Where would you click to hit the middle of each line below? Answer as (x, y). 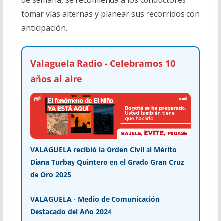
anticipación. (44, 27)
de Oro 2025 (50, 175)
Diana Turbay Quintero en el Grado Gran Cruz (107, 162)
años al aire (56, 79)
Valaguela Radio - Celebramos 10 (102, 63)
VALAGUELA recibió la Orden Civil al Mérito (103, 150)
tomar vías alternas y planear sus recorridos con (110, 14)
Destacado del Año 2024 (71, 212)
